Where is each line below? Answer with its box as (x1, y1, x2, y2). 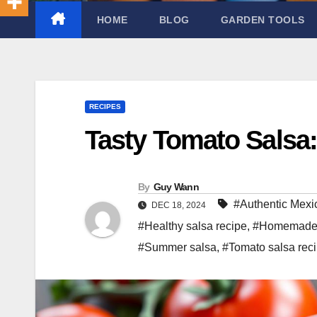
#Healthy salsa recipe (138, 219, 247, 232)
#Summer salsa (138, 241, 217, 253)
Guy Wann (153, 180, 200, 192)
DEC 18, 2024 (149, 200, 208, 210)
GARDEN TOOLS (220, 13, 305, 25)
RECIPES (89, 102, 121, 110)
